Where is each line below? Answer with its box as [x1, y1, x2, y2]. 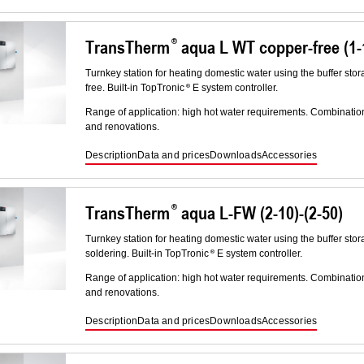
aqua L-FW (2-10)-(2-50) [177, 200, 343, 226]
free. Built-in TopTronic [85, 82, 184, 94]
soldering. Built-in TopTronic [85, 248, 209, 260]
